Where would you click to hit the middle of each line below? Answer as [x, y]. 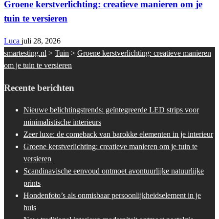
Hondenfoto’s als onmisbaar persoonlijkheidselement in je [112, 196]
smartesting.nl [25, 53]
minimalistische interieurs [62, 122]
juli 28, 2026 [41, 41]
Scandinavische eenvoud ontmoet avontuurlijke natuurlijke [114, 171]
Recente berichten [39, 88]
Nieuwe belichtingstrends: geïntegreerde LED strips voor [111, 110]
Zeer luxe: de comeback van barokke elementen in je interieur [118, 134]
